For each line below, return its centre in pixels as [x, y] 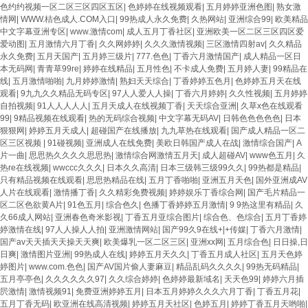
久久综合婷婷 [133, 279]
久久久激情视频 [173, 44]
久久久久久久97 [75, 279]
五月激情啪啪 [37, 81]
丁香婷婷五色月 [202, 81]
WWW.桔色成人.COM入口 [68, 19]
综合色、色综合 [232, 217]
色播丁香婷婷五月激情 [184, 205]
